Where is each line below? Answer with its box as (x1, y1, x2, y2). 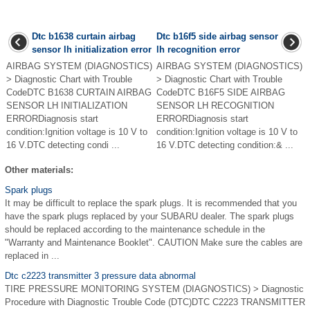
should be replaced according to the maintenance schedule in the (5, 224, 265, 235)
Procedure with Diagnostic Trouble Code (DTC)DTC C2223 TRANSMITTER (5, 297, 305, 307)
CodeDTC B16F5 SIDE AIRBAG (156, 87, 285, 98)
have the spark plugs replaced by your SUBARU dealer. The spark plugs (5, 211, 294, 221)
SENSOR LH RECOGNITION (156, 100, 274, 111)
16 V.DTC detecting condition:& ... (156, 140, 293, 150)
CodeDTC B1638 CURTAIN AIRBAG (6, 87, 152, 98)
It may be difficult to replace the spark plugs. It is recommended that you (5, 198, 297, 208)
